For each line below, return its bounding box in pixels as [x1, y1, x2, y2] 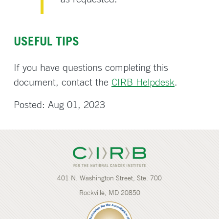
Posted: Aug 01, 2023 [14, 98, 105, 110]
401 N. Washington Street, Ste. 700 [57, 174, 162, 183]
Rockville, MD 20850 [79, 188, 140, 197]
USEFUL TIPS [14, 34, 79, 48]
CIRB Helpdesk [111, 76, 175, 88]
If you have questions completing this [14, 61, 168, 73]
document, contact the [14, 76, 111, 88]
